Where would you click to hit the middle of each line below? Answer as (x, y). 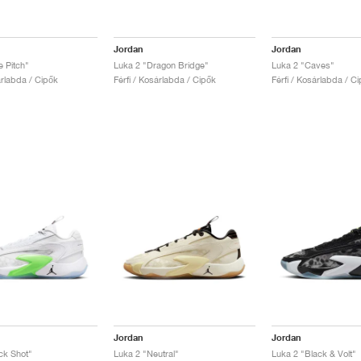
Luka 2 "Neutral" (146, 354)
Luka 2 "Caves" (303, 65)
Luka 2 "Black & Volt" (313, 354)
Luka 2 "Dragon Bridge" (161, 65)
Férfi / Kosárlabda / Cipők (164, 80)
